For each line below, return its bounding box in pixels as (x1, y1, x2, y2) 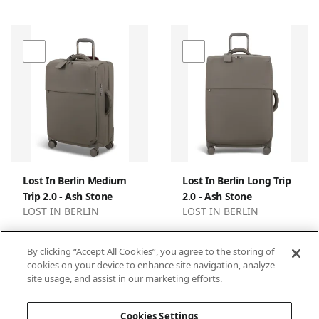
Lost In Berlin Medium (23, 173, 127, 187)
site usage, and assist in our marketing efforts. (27, 272, 223, 285)
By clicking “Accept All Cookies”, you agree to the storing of (27, 245, 275, 258)
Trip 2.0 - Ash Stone (23, 189, 113, 203)
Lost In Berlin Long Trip (182, 173, 291, 187)
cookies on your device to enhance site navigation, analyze (27, 258, 276, 271)
